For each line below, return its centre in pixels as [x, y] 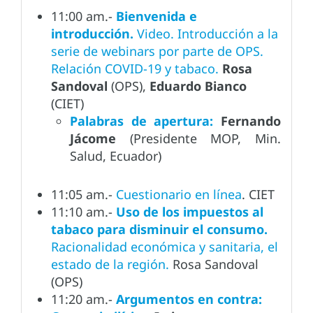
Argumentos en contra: [189, 299]
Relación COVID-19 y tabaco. [135, 69]
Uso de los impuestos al [190, 212]
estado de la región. [112, 264]
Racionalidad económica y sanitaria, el [165, 247]
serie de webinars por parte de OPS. [157, 51]
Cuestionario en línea [179, 195]
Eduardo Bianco [198, 86]
